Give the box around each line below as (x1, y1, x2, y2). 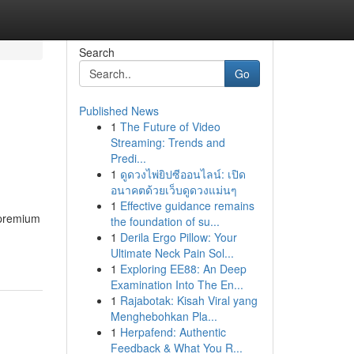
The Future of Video (119, 119, 220, 134)
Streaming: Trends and (110, 134, 225, 150)
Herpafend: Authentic (119, 324, 226, 340)
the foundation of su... (110, 213, 220, 229)
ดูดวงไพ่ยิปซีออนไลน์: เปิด (119, 166, 246, 182)
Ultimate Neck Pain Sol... (110, 245, 234, 261)
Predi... (110, 150, 146, 166)
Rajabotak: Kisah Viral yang (119, 292, 258, 308)
